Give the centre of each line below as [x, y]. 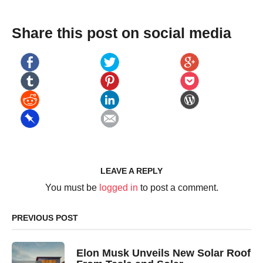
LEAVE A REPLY [131, 171]
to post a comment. [178, 187]
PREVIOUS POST [45, 218]
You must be [72, 187]
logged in [118, 187]
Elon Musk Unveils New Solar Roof [164, 253]
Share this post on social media [122, 33]
